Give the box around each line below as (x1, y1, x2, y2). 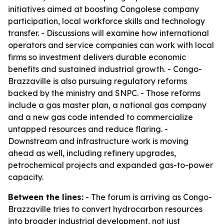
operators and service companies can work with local (8, 40, 214, 50)
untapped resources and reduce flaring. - (8, 124, 168, 134)
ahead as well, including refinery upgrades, (8, 148, 176, 158)
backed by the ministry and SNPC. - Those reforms (8, 88, 200, 98)
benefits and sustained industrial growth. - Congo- (8, 64, 202, 74)
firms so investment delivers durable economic (8, 52, 186, 62)
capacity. (8, 172, 43, 182)
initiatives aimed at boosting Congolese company (8, 4, 199, 14)
